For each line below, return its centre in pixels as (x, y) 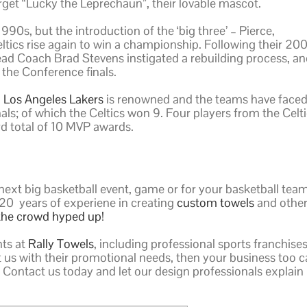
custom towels (216, 203)
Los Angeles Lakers (53, 99)
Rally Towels (61, 244)
